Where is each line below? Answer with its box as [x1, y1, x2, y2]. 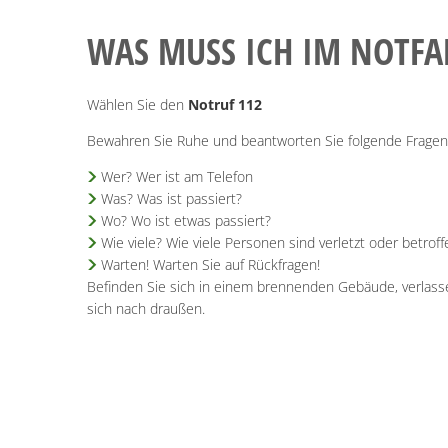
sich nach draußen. [87, 298, 209, 318]
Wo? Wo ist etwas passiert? [100, 210, 271, 230]
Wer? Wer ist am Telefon [100, 166, 253, 186]
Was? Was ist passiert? [100, 188, 242, 208]
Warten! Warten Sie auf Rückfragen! [100, 254, 320, 274]
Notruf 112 [188, 94, 262, 114]
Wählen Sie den [87, 94, 188, 114]
